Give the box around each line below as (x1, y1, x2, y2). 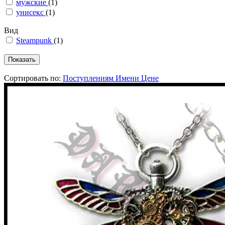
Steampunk (16, 36, 54, 45)
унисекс (16, 8, 46, 17)
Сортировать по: (4, 74, 63, 83)
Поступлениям (63, 74, 114, 83)
